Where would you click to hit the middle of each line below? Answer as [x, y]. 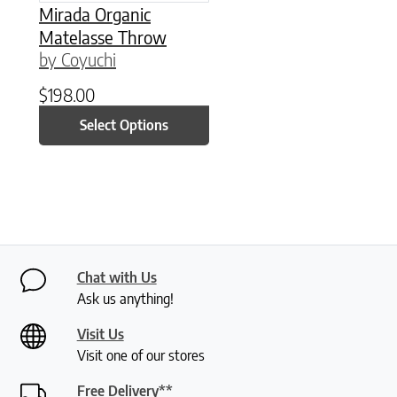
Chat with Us [117, 277]
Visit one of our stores [140, 355]
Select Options [125, 125]
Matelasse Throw [103, 36]
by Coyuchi [78, 58]
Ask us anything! [125, 298]
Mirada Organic [95, 13]
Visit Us [100, 334]
